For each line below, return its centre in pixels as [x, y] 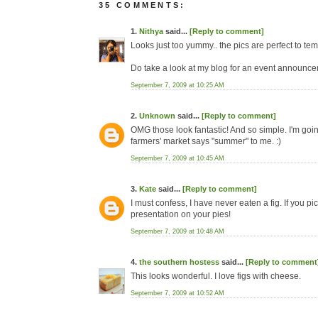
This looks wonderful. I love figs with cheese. [216, 276]
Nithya [151, 31]
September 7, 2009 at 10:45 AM [177, 158]
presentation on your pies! [181, 214]
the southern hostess [179, 262]
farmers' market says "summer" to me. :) [206, 141]
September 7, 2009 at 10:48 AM [177, 231]
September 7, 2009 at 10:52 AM [177, 293]
